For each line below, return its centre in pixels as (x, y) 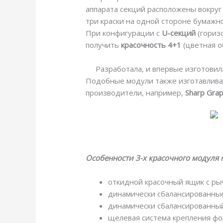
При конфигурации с (124, 33)
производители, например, (136, 93)
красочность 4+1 (151, 45)
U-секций (179, 33)
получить (104, 45)
